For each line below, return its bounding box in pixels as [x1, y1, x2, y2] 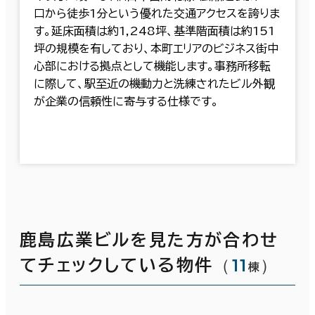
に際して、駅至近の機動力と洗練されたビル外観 [34, 77, 275, 89]
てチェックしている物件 [20, 256, 214, 274]
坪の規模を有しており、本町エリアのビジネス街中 [34, 42, 278, 54]
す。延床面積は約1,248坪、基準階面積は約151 [34, 25, 275, 37]
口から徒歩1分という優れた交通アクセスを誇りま [34, 7, 280, 19]
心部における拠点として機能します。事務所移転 [34, 60, 271, 72]
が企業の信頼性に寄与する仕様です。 [34, 95, 219, 107]
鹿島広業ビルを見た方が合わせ [20, 231, 279, 248]
